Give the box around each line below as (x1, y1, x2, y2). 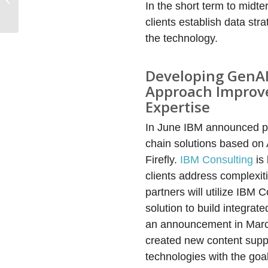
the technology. (145, 32, 218, 44)
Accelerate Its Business (21, 3, 104, 12)
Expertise (145, 96, 211, 117)
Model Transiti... (21, 16, 77, 25)
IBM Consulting (180, 153, 254, 166)
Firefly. (145, 153, 181, 166)
